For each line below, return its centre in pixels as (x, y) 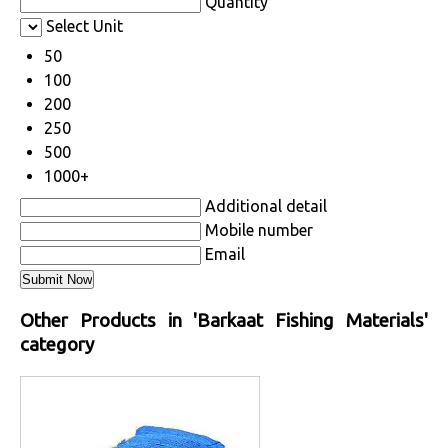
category (57, 345)
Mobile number (259, 230)
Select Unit (84, 26)
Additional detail (266, 206)
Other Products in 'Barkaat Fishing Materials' (224, 321)
